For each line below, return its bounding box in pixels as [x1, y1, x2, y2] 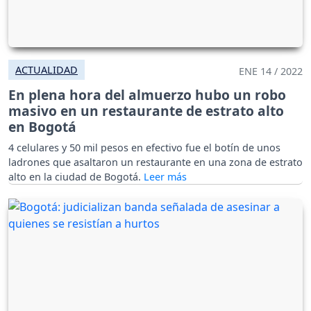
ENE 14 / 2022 [239, 65, 303, 78]
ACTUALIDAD [15, 63, 78, 77]
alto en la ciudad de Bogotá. [8, 170, 144, 184]
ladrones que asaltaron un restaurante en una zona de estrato [8, 155, 303, 169]
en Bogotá [8, 117, 76, 137]
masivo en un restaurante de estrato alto [8, 101, 284, 121]
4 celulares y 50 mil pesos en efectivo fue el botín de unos [8, 141, 280, 155]
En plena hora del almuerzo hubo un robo [8, 85, 286, 105]
